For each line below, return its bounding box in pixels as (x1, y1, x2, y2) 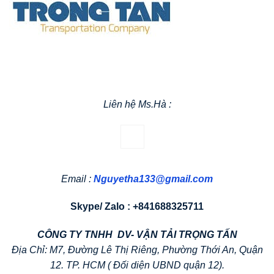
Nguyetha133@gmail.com (94, 173, 213, 184)
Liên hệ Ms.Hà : (103, 99, 171, 110)
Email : (61, 173, 94, 184)
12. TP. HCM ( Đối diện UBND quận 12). (50, 260, 224, 271)
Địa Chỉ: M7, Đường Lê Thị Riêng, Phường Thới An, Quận (11, 245, 263, 256)
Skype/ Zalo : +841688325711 (70, 201, 204, 212)
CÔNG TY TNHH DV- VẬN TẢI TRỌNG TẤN (37, 229, 237, 240)
